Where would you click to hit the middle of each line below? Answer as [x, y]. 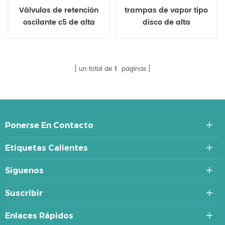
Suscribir [24, 193]
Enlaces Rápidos [39, 215]
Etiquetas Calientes [46, 148]
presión [166, 46]
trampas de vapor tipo [166, 10]
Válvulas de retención [59, 10]
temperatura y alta [166, 34]
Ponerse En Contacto [49, 125]
